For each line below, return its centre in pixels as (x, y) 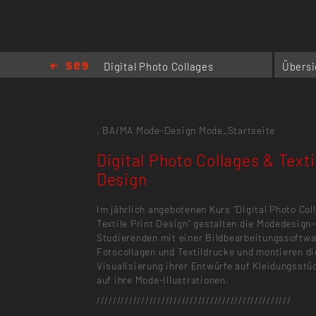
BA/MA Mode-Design (150, 130)
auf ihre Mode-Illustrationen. (163, 279)
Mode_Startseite (237, 130)
